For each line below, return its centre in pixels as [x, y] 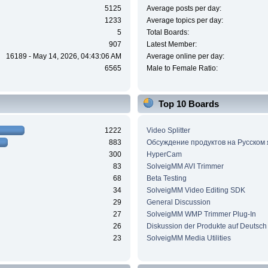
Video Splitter [168, 130]
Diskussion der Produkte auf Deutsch [206, 226]
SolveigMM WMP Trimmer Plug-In [201, 214]
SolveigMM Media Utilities [188, 238]
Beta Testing [166, 178]
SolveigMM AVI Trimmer [185, 166]
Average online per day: [185, 57]
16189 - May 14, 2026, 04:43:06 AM [64, 57]
